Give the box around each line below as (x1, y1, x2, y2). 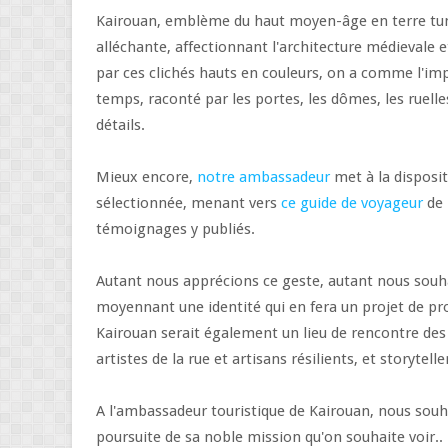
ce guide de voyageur (281, 194, 423, 212)
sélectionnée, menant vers (96, 194, 281, 212)
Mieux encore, (96, 168, 197, 186)
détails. (96, 116, 149, 134)
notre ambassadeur (197, 168, 330, 186)
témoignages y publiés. (96, 220, 259, 238)
